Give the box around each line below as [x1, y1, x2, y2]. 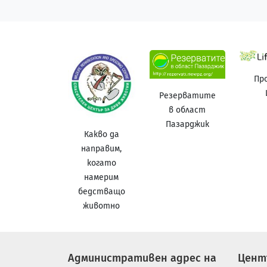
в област [169, 104, 206, 115]
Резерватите [159, 90, 216, 101]
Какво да [83, 129, 119, 139]
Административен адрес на [68, 251, 216, 265]
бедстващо [77, 186, 125, 197]
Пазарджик [165, 119, 209, 129]
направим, [81, 143, 122, 154]
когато [86, 157, 116, 168]
